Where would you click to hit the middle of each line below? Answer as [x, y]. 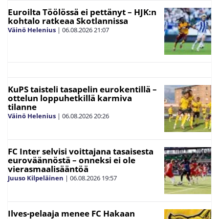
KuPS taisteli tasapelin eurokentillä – [82, 89]
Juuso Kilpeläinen [36, 178]
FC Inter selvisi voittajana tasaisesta [81, 152]
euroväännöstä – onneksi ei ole [72, 160]
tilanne [22, 107]
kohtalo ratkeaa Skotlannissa [68, 21]
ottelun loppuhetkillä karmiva [70, 98]
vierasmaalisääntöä [48, 169]
